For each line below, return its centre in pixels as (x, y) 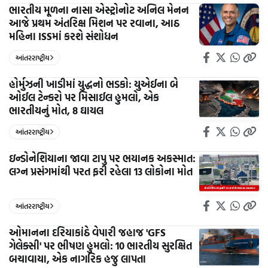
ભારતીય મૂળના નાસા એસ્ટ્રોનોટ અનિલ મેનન (99, 10)
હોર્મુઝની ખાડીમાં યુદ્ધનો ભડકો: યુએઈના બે (94, 84)
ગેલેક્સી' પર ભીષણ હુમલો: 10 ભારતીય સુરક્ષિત (100, 245)
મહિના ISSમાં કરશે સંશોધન (64, 36)
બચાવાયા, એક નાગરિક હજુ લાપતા (77, 258)
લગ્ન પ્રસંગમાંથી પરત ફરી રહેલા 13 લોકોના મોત (101, 171)
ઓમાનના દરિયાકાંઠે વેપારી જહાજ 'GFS (87, 232)
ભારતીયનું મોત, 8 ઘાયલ (56, 110)
